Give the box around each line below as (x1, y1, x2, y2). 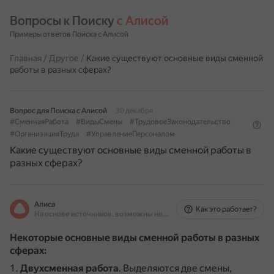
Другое (49, 53, 79, 63)
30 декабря (116, 106, 153, 115)
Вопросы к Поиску (10, 13, 117, 28)
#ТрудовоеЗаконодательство (130, 117, 231, 126)
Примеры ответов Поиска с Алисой (10, 30, 128, 39)
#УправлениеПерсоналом (86, 130, 175, 138)
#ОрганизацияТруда (10, 130, 79, 138)
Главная (10, 53, 42, 63)
